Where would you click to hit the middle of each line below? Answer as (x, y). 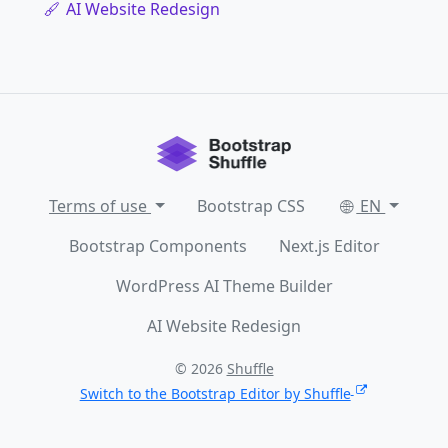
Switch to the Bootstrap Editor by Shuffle (215, 393)
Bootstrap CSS (250, 206)
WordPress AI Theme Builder (224, 286)
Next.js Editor (329, 246)
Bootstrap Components (157, 246)
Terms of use (100, 206)
